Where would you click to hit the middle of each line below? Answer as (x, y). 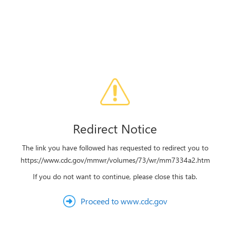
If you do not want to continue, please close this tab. (115, 176)
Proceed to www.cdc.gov (124, 201)
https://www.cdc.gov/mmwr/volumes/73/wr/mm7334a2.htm (115, 160)
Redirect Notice (115, 128)
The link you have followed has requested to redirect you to (115, 148)
